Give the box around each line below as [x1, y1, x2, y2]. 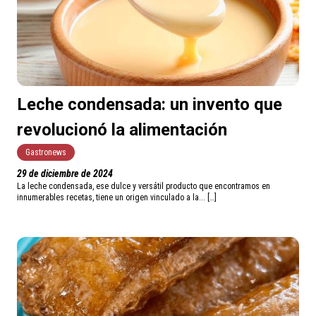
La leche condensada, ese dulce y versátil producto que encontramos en [17, 181, 270, 192]
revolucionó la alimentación [17, 120, 227, 140]
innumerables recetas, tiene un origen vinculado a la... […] [17, 193, 217, 203]
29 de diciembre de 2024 [17, 168, 113, 180]
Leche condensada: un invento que [17, 95, 282, 115]
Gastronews [25, 147, 66, 158]
